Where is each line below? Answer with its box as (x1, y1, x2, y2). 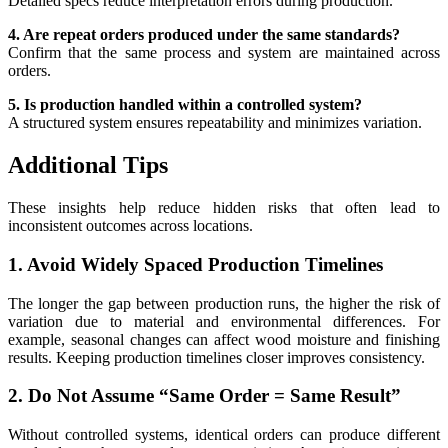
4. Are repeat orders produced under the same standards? (8, 26, 400, 44)
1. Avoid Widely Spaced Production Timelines (8, 253, 383, 275)
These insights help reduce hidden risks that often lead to (8, 199, 440, 217)
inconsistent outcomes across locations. (8, 217, 253, 235)
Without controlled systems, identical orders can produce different (8, 426, 440, 444)
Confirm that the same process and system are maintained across (8, 44, 440, 62)
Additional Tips (8, 152, 168, 179)
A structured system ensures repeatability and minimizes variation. (8, 114, 422, 132)
